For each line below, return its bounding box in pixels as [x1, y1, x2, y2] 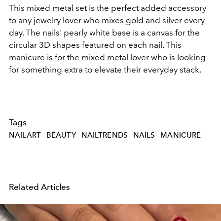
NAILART [9, 130, 41, 140]
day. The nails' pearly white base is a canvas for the [9, 28, 200, 37]
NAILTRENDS [81, 130, 128, 140]
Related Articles [9, 182, 71, 192]
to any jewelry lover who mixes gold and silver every [9, 15, 205, 25]
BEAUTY [46, 130, 76, 140]
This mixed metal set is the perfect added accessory [9, 3, 206, 13]
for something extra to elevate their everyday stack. [9, 65, 203, 74]
